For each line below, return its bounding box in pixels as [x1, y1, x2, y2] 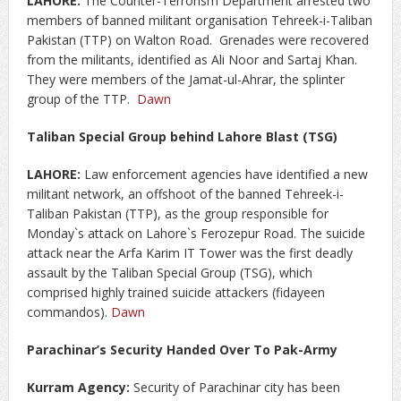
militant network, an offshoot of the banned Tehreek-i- [26, 185, 344, 202]
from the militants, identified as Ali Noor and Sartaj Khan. [26, 51, 357, 68]
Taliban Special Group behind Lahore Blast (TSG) [26, 128, 337, 145]
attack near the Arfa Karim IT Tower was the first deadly [26, 244, 353, 261]
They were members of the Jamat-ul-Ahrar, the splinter [26, 71, 345, 88]
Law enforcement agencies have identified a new [80, 166, 368, 183]
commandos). [26, 303, 111, 320]
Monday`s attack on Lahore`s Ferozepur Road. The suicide [26, 225, 365, 242]
